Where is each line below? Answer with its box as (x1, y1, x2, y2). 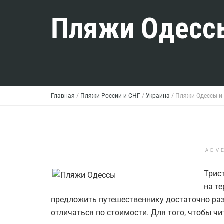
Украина (146, 92, 170, 99)
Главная (51, 92, 75, 99)
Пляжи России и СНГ (80, 92, 140, 99)
